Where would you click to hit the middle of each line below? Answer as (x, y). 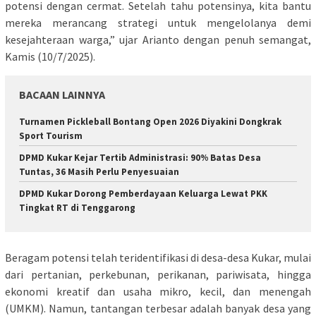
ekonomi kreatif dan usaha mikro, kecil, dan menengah (158, 292)
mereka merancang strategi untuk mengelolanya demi (158, 22)
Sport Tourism (51, 135)
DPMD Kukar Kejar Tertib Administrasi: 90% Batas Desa (140, 157)
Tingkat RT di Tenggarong (77, 207)
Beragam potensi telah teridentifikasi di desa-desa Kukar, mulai (158, 258)
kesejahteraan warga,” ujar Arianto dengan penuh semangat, (158, 39)
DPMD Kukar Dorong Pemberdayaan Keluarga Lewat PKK (143, 193)
